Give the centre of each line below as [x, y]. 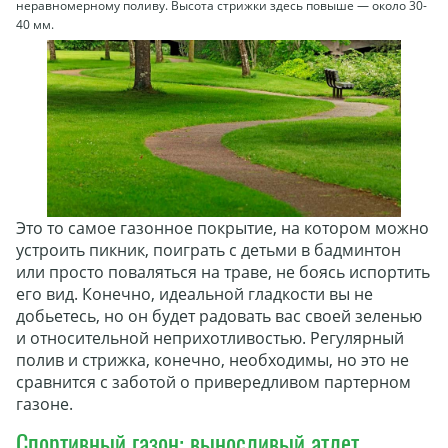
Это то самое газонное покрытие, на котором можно [222, 227]
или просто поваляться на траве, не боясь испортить [223, 271]
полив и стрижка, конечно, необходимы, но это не [212, 359]
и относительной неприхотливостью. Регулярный [210, 337]
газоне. [44, 403]
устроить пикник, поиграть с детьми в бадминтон [208, 249]
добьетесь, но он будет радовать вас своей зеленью [219, 315]
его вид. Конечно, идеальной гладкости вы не [194, 293]
